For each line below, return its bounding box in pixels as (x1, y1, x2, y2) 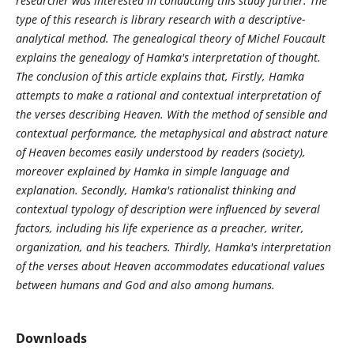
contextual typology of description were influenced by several (15, 201, 320, 217)
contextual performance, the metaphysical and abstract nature (15, 126, 328, 141)
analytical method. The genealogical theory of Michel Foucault (15, 31, 326, 46)
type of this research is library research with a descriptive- (15, 12, 305, 27)
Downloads (15, 330, 87, 348)
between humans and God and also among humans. (15, 277, 275, 292)
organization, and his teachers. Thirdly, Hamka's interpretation (15, 239, 331, 254)
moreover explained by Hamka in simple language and (15, 164, 289, 179)
